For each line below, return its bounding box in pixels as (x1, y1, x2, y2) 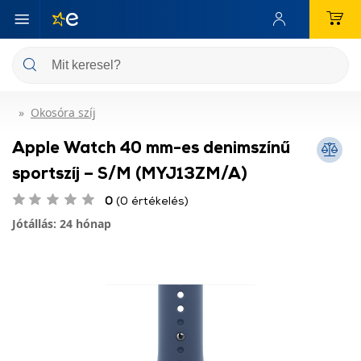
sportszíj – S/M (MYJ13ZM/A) (12, 163, 247, 182)
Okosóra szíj (31, 105, 96, 120)
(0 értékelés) (113, 193, 189, 207)
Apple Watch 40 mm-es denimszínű (12, 137, 290, 156)
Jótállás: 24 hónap (12, 216, 111, 231)
